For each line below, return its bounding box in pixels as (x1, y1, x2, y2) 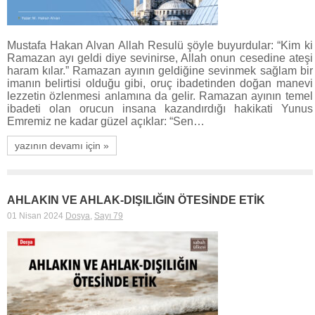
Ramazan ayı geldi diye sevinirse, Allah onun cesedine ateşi (7, 51, 313, 64)
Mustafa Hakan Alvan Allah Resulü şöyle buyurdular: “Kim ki (7, 39, 313, 51)
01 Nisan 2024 (7, 210, 63, 221)
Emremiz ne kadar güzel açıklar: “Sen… (7, 115, 205, 127)
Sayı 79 (94, 210, 123, 221)
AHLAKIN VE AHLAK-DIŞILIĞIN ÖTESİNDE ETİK (7, 193, 265, 206)
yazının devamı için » (15, 139, 109, 151)
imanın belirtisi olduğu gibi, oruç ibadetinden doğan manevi (7, 77, 313, 89)
